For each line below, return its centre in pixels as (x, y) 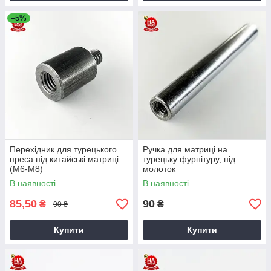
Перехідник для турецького (63, 149)
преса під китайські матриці (64, 159)
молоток (159, 169)
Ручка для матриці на (185, 149)
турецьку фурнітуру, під (189, 159)
